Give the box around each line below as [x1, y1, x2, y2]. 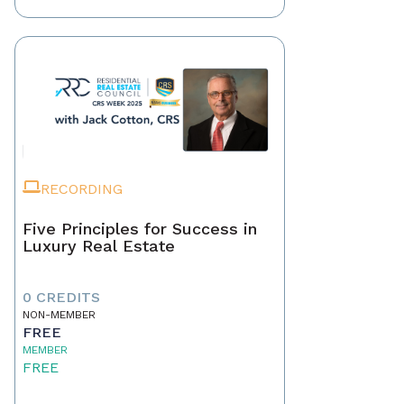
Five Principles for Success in [23, 219, 257, 239]
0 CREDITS [23, 289, 100, 307]
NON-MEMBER [23, 308, 96, 322]
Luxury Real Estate [23, 236, 175, 256]
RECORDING [41, 180, 123, 198]
